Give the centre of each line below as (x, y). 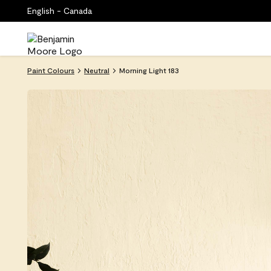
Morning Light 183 (149, 70)
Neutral (97, 70)
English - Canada (60, 11)
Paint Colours (51, 70)
